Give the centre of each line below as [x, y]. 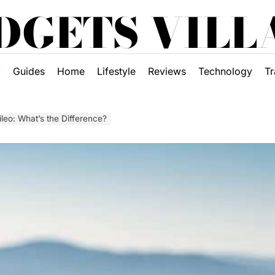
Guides [29, 71]
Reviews [167, 71]
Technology [225, 71]
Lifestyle [116, 71]
